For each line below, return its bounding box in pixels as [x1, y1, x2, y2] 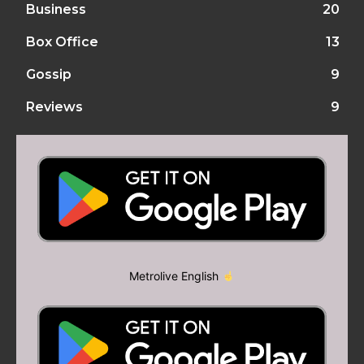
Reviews [26, 98, 83, 115]
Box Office [26, 33, 98, 50]
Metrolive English [129, 268, 223, 283]
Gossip [26, 66, 71, 82]
